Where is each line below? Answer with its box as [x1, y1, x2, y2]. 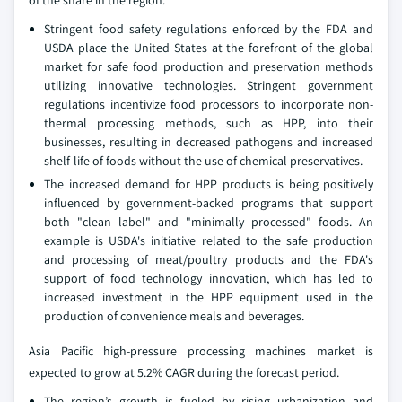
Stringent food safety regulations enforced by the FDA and [44, 20, 373, 37]
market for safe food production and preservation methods [44, 57, 373, 74]
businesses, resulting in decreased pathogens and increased [44, 133, 373, 150]
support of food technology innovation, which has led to [44, 269, 373, 286]
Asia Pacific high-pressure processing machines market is [29, 342, 373, 359]
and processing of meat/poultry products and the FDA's [44, 250, 373, 267]
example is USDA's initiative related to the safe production [44, 232, 373, 249]
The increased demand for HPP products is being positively [44, 175, 373, 192]
